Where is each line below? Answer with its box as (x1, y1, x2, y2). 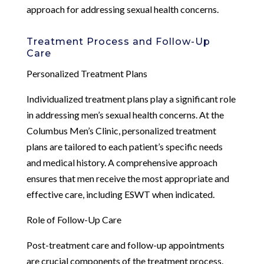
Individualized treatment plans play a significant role (26, 93, 236, 104)
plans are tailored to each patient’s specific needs (26, 140, 223, 152)
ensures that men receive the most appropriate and (26, 172, 229, 184)
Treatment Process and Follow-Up (26, 35, 210, 47)
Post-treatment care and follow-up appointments (26, 239, 225, 250)
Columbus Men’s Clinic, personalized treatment (26, 124, 216, 136)
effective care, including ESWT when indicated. (26, 188, 214, 200)
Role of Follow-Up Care (26, 213, 121, 225)
